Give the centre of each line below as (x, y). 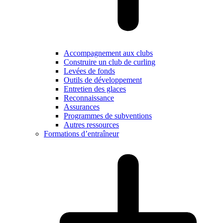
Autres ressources (91, 125)
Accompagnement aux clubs (108, 53)
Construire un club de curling (110, 62)
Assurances (82, 107)
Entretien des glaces (95, 89)
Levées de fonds (89, 71)
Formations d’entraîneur (81, 134)
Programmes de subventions (108, 116)
